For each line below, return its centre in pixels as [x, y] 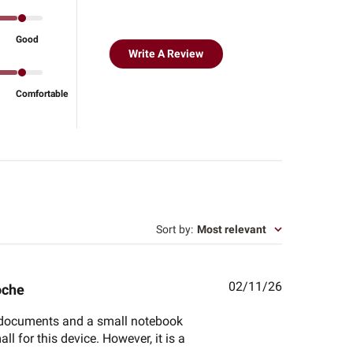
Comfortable [41, 94]
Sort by [174, 230]
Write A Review [166, 53]
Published [309, 286]
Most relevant [232, 230]
